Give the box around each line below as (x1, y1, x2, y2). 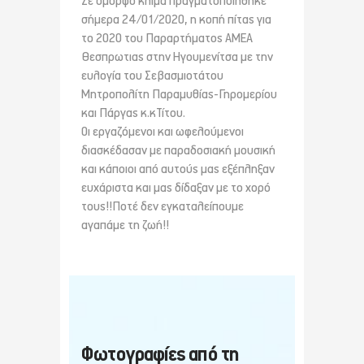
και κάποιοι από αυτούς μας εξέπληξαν (81, 162, 275, 178)
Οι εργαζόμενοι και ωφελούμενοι (81, 124, 244, 141)
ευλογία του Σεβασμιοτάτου (81, 68, 223, 84)
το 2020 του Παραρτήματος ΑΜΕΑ (81, 31, 253, 47)
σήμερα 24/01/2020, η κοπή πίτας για (81, 12, 271, 28)
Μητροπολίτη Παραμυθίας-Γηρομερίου (81, 87, 277, 103)
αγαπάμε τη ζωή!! (81, 218, 169, 234)
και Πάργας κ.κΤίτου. (81, 106, 185, 122)
